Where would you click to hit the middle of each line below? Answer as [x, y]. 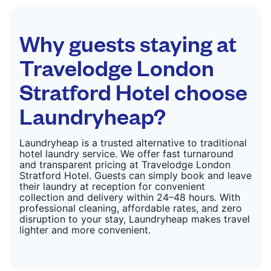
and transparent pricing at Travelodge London [125, 164]
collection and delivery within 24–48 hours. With [130, 197]
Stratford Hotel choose [133, 91]
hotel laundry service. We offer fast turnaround [126, 153]
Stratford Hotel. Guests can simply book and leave [135, 175]
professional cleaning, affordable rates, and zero [131, 208]
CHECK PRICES [135, 20]
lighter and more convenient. [85, 230]
